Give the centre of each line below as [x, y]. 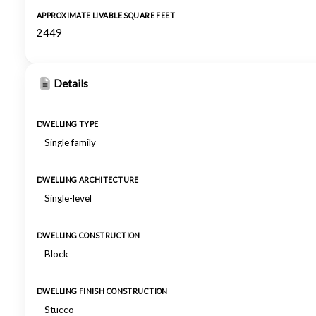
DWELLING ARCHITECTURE [88, 180]
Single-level [68, 198]
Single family [70, 142]
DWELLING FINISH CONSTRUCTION [102, 291]
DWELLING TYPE [68, 124]
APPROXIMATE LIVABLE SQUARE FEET [106, 16]
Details [71, 83]
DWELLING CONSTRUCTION [89, 236]
